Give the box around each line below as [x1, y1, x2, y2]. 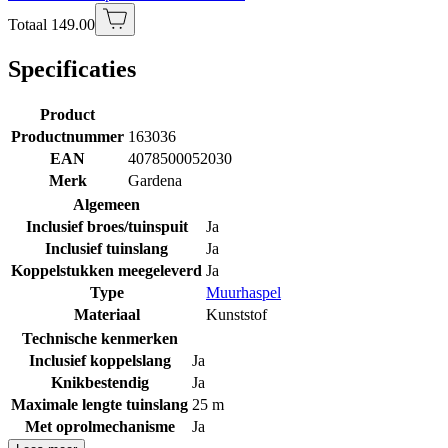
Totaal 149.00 [8, 15, 95, 33]
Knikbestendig [50, 373, 149, 391]
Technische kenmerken [21, 329, 178, 347]
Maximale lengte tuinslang [11, 395, 188, 413]
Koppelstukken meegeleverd [11, 261, 202, 279]
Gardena [128, 171, 182, 189]
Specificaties [8, 55, 136, 82]
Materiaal [73, 305, 140, 323]
